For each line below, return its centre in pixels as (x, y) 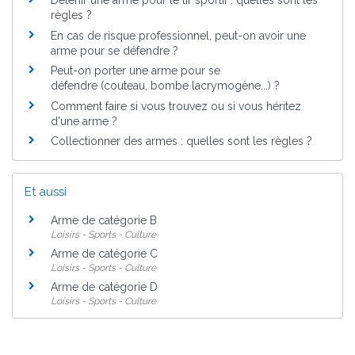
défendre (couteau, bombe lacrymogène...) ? (165, 86)
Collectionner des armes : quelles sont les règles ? (181, 141)
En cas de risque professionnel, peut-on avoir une (178, 35)
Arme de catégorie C (104, 254)
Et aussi (46, 191)
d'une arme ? (84, 121)
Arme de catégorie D (104, 286)
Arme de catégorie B (104, 221)
